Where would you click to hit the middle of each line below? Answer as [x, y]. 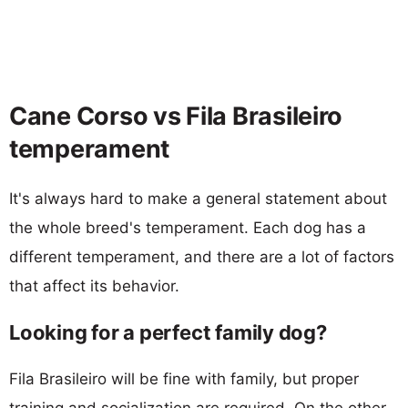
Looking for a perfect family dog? [168, 332]
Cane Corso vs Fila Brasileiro [176, 116]
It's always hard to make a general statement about [198, 198]
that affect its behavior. [94, 286]
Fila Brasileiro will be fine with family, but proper [184, 378]
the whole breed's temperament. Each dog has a [188, 227]
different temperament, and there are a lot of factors [202, 256]
